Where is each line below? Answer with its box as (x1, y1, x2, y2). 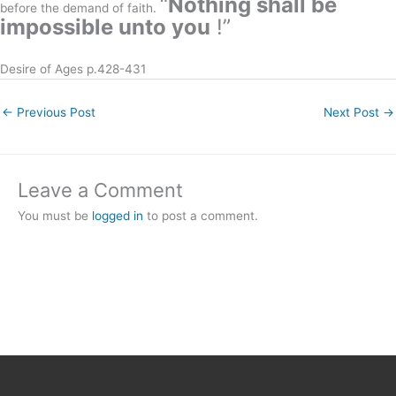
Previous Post (13, 104, 95, 119)
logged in (92, 208, 143, 223)
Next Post (324, 104, 383, 119)
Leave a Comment (18, 178, 183, 202)
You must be (18, 208, 92, 223)
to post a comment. (143, 208, 258, 223)
